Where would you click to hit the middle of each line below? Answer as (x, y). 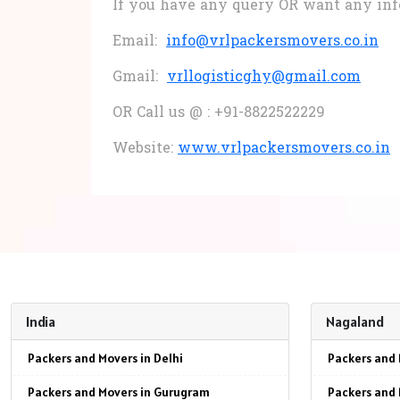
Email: (139, 42)
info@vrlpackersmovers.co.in (272, 42)
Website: (145, 150)
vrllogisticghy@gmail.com (264, 78)
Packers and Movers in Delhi (105, 358)
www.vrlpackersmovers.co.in (284, 150)
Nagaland (355, 322)
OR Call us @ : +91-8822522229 (219, 114)
